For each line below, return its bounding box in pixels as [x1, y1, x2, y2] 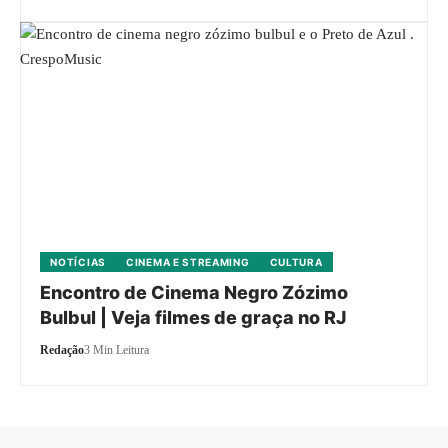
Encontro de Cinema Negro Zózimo [40, 282, 349, 304]
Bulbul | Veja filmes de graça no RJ [40, 307, 347, 329]
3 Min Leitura [84, 343, 150, 358]
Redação [40, 343, 85, 358]
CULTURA [269, 256, 323, 269]
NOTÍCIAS [50, 256, 106, 269]
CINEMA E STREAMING [126, 256, 250, 269]
